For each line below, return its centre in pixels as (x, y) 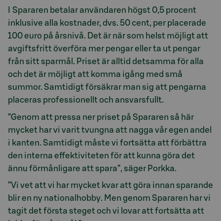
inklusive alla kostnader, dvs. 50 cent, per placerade (107, 23)
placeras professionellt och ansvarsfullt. (86, 100)
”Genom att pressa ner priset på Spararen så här (101, 117)
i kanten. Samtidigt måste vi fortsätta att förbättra (107, 143)
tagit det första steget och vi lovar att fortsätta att (106, 211)
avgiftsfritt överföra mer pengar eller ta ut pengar (104, 49)
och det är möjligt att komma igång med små (95, 74)
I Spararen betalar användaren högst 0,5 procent (102, 10)
